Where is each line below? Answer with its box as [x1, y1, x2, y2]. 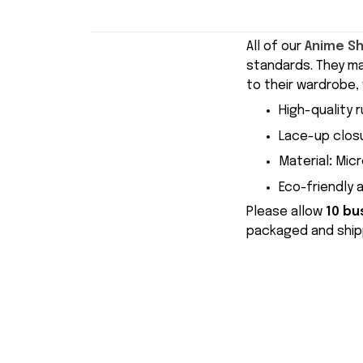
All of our [246, 40, 305, 54]
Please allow [246, 205, 326, 220]
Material [279, 155, 329, 169]
